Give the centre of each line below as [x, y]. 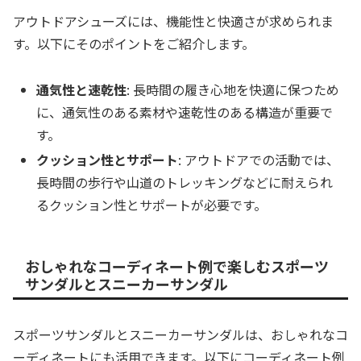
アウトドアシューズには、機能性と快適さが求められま [173, 21]
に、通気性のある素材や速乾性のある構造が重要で [185, 112]
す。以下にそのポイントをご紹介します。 [134, 43]
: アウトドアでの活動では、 [259, 159]
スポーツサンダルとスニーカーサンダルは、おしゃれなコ [180, 335]
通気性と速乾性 [82, 89]
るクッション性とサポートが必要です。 [152, 204]
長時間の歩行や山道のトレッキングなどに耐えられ [185, 182]
